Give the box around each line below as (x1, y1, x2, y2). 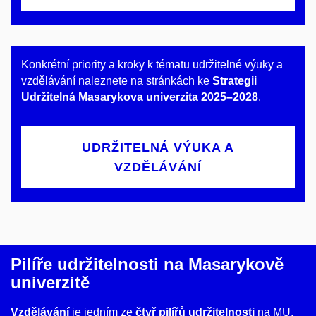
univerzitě (11, 273, 90, 293)
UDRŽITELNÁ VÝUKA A (82, 140, 234, 155)
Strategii (212, 75, 257, 87)
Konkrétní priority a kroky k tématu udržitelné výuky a (21, 59, 283, 71)
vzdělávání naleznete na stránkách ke (21, 75, 212, 87)
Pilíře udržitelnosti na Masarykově (11, 255, 284, 274)
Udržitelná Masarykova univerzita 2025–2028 (21, 91, 258, 104)
